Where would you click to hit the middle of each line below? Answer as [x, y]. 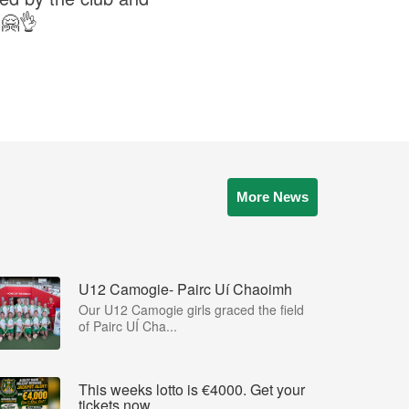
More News [273, 196]
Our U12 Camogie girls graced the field [191, 309]
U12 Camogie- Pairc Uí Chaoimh [185, 288]
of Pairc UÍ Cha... [128, 325]
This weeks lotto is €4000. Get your [192, 389]
